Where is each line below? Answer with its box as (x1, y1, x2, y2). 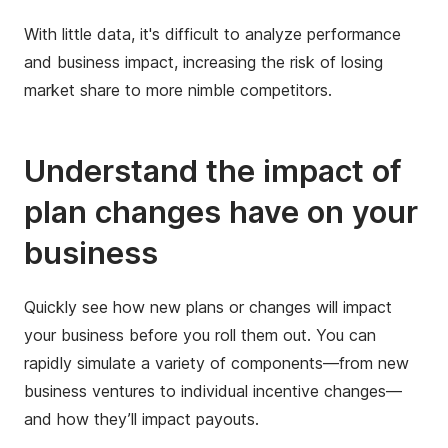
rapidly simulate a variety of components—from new (24, 353, 409, 374)
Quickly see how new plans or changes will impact (24, 297, 392, 318)
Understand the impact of (24, 152, 402, 190)
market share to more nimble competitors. (24, 80, 332, 101)
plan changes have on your (24, 193, 418, 231)
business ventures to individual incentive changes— (24, 381, 402, 402)
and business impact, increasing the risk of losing (24, 52, 383, 73)
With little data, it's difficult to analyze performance (24, 24, 401, 45)
